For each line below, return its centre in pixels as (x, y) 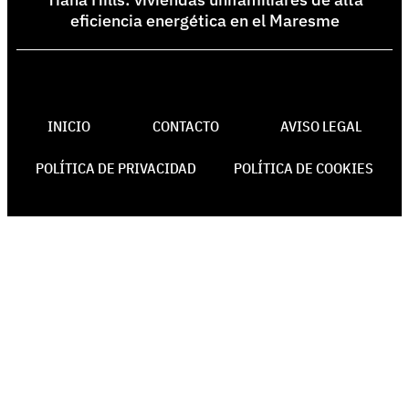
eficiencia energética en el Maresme (204, 20)
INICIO (68, 126)
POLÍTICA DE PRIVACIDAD (115, 168)
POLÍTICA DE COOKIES (304, 168)
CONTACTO (185, 126)
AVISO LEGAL (321, 126)
